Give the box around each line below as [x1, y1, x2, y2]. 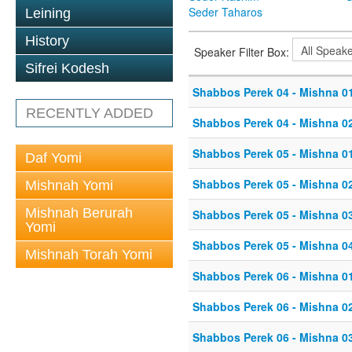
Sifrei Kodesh [25, 60, 109, 76]
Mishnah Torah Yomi [25, 247, 152, 262]
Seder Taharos [189, 4, 262, 20]
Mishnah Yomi [25, 178, 113, 193]
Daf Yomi [25, 150, 82, 166]
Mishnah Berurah [25, 205, 133, 221]
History [25, 33, 69, 49]
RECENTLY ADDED [26, 105, 153, 121]
